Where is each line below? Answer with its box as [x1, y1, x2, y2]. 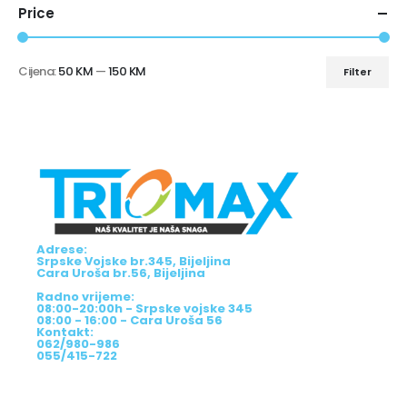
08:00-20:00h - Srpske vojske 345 [36, 300, 253, 318]
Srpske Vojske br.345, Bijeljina [36, 253, 231, 271]
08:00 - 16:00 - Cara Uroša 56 [36, 312, 223, 330]
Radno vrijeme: [36, 288, 134, 306]
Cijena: [18, 63, 59, 81]
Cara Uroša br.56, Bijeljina [36, 264, 205, 283]
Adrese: [36, 241, 87, 259]
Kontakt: [36, 323, 94, 342]
